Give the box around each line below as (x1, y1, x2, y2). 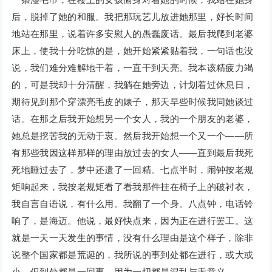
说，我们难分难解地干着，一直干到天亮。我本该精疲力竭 (12, 63, 254, 73)
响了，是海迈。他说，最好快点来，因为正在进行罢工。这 (12, 216, 254, 226)
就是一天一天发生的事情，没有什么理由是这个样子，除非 (12, 233, 254, 243)
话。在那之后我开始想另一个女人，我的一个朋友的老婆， (12, 114, 254, 124)
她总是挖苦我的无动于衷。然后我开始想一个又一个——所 (12, 131, 254, 141)
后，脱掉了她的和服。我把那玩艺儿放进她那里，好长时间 (12, 12, 254, 22)
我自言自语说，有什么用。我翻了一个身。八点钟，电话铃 (12, 199, 254, 209)
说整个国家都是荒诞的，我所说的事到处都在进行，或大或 (12, 250, 254, 260)
